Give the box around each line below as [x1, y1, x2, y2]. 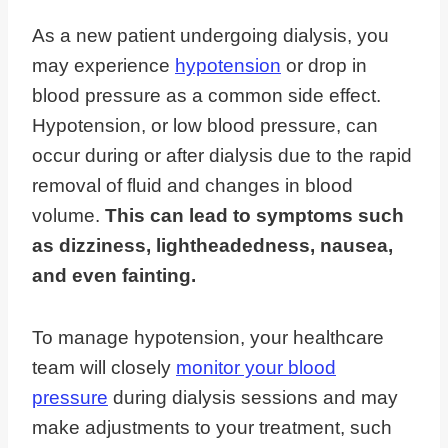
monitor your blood [176, 357, 336, 379]
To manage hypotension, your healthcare [32, 327, 384, 349]
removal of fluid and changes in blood [32, 175, 353, 197]
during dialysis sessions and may [108, 387, 398, 409]
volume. [32, 205, 105, 227]
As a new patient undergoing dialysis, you [32, 25, 389, 47]
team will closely [32, 357, 176, 379]
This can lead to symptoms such [105, 205, 404, 227]
